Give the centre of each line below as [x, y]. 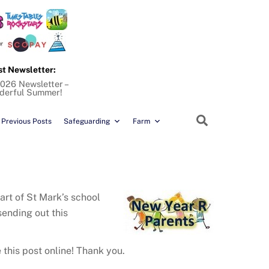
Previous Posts [26, 122]
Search [226, 120]
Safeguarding [87, 122]
